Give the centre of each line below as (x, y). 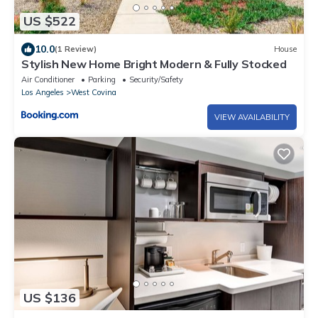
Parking (102, 79)
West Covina (94, 92)
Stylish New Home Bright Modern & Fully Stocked (154, 64)
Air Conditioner (48, 79)
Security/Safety (156, 79)
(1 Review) (76, 49)
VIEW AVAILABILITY (252, 117)
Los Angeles (43, 92)
